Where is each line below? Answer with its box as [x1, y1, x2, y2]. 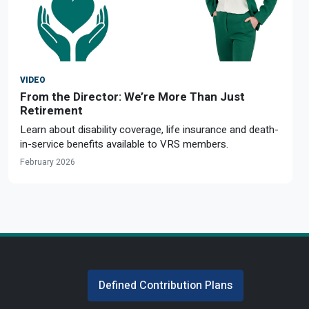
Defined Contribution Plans [99, 277, 232, 294]
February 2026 [20, 156, 75, 169]
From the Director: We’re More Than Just [20, 90, 245, 104]
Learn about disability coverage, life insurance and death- [20, 122, 279, 138]
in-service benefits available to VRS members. [20, 137, 228, 152]
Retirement [20, 103, 83, 118]
